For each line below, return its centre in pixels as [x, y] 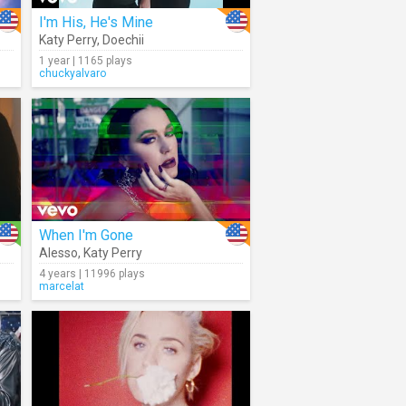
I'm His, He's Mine [96, 22]
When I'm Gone [86, 235]
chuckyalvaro [72, 73]
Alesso [58, 253]
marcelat [62, 286]
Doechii [123, 40]
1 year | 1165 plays [86, 61]
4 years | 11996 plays [92, 274]
